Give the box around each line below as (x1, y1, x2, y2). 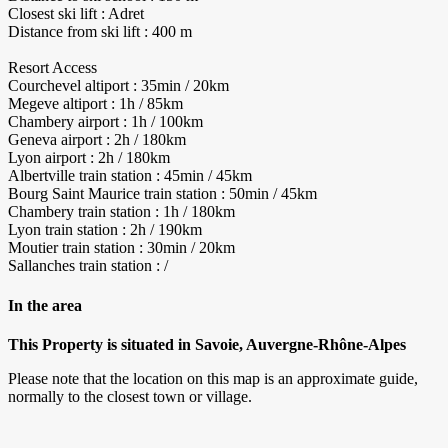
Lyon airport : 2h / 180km (8, 149, 170, 167)
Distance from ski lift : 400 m (8, 23, 192, 41)
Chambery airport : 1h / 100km (8, 113, 203, 131)
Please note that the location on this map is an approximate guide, (8, 369, 418, 387)
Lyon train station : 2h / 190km (8, 221, 202, 239)
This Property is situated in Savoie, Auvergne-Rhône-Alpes (8, 335, 406, 353)
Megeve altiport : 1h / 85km (8, 95, 183, 113)
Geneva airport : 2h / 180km (8, 131, 186, 149)
